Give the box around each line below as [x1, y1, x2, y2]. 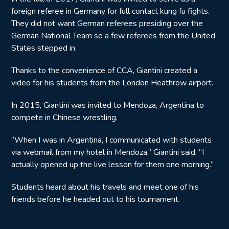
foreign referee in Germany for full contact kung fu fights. [11, 6, 210, 17]
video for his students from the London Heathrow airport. [11, 77, 213, 88]
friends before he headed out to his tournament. [11, 194, 180, 205]
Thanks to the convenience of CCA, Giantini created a [11, 65, 197, 76]
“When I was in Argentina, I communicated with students [11, 134, 212, 146]
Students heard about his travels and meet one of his [11, 181, 199, 193]
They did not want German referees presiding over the [11, 18, 203, 29]
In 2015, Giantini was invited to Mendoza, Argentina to [11, 100, 204, 111]
